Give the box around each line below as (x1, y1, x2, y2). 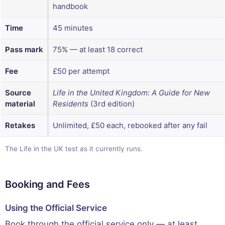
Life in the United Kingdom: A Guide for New (53, 88, 210, 98)
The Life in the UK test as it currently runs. (5, 145, 143, 153)
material (5, 99, 35, 109)
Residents (53, 99, 88, 109)
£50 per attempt (53, 66, 109, 76)
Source (5, 88, 31, 98)
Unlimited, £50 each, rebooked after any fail (53, 121, 207, 131)
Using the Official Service (5, 202, 107, 213)
